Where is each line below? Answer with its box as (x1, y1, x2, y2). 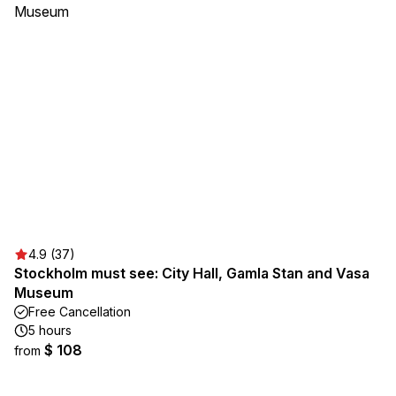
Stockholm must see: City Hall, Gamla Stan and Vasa (14, 264, 369, 282)
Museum (14, 284, 73, 301)
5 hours (28, 323, 72, 338)
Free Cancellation (28, 304, 131, 319)
